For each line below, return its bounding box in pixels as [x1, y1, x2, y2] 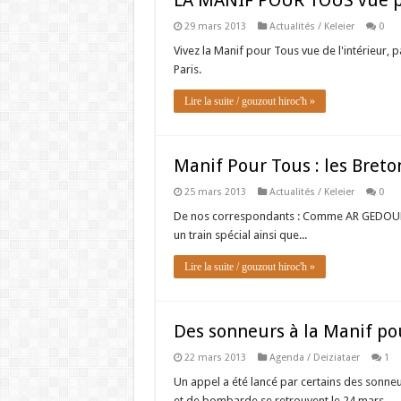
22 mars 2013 [183, 352, 246, 363]
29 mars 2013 [183, 21, 246, 32]
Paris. [173, 63, 201, 76]
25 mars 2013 [183, 186, 246, 198]
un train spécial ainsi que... [173, 228, 307, 242]
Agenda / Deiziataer [269, 352, 360, 363]
